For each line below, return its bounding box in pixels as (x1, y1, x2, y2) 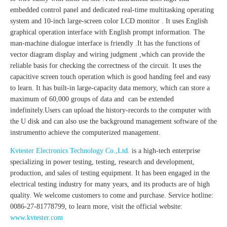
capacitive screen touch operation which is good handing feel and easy (10, 73, 211, 81)
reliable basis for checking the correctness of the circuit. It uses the (10, 62, 201, 70)
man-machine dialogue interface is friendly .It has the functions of (10, 40, 200, 48)
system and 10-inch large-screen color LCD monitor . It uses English (10, 17, 208, 25)
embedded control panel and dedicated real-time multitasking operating (10, 6, 214, 14)
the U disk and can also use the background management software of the (10, 118, 217, 126)
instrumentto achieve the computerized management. (10, 129, 161, 137)
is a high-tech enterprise (130, 147, 200, 155)
